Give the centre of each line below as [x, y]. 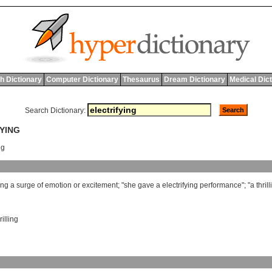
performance [221, 185]
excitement [100, 185]
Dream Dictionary [194, 80]
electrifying [180, 185]
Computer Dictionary [82, 80]
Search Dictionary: [55, 110]
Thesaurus [141, 80]
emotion [58, 185]
